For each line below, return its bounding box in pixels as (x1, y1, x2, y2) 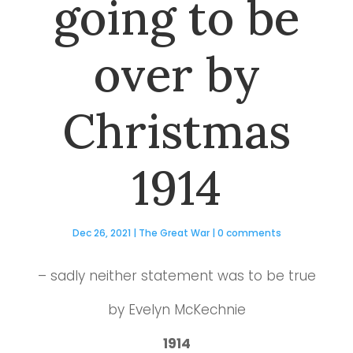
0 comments (217, 225, 281, 240)
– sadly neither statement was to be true (37, 266, 316, 285)
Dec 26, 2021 (72, 225, 131, 240)
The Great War (138, 225, 210, 240)
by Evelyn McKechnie (107, 299, 246, 319)
